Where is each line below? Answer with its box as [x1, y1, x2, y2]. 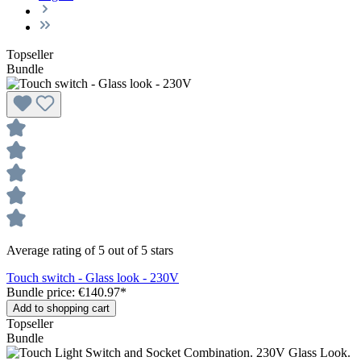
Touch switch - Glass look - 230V [6, 270, 179, 284]
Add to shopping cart [13, 301, 110, 314]
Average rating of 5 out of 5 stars [6, 243, 173, 257]
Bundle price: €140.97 [6, 284, 120, 299]
